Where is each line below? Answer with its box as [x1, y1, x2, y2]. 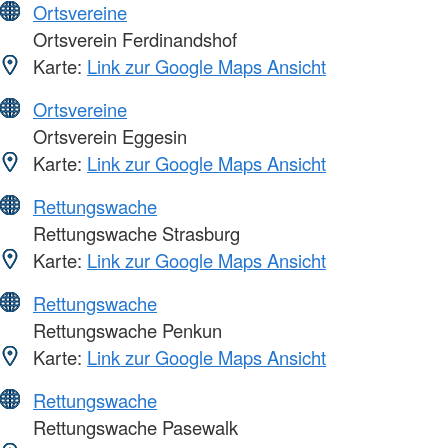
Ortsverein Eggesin [28, 122, 187, 149]
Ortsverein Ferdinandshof [28, 25, 237, 52]
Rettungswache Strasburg [28, 219, 240, 246]
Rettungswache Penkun [28, 316, 222, 343]
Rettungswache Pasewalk [28, 413, 238, 440]
